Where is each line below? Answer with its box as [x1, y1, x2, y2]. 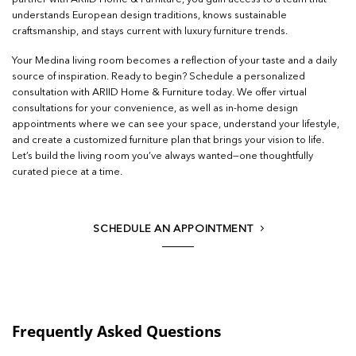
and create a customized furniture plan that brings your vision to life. [12, 134, 324, 145]
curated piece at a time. [12, 166, 122, 177]
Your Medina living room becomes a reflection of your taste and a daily [12, 55, 337, 66]
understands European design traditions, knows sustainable [12, 10, 287, 21]
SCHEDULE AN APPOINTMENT [93, 224, 253, 235]
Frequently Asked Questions [12, 320, 221, 342]
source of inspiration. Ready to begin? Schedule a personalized [12, 71, 305, 82]
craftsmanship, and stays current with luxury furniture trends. [12, 26, 288, 37]
